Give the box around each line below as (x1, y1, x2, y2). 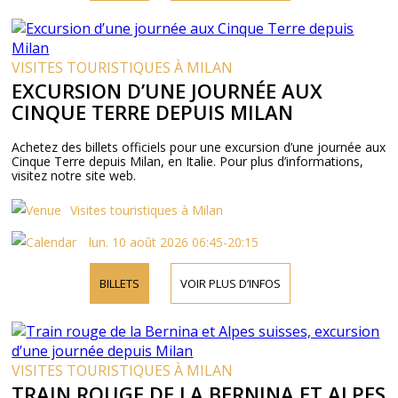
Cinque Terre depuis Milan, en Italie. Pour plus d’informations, (12, 153, 364, 170)
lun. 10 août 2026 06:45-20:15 (85, 234, 259, 251)
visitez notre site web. (12, 167, 137, 184)
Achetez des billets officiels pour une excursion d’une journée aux (12, 139, 386, 155)
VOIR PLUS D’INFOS (179, 275, 281, 291)
